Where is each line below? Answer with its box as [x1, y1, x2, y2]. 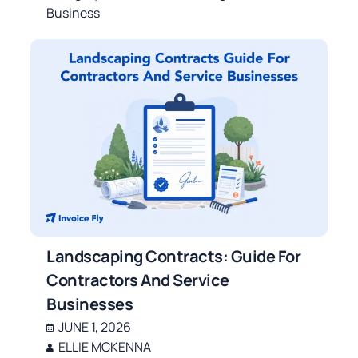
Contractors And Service [46, 269, 229, 292]
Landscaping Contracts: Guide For [46, 245, 301, 268]
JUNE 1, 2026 [58, 318, 132, 336]
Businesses [46, 293, 133, 316]
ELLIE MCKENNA [58, 338, 152, 356]
